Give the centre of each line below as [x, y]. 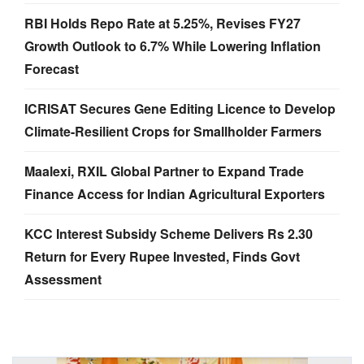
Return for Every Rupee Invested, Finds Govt [162, 256]
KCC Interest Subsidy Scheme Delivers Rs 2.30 [169, 233]
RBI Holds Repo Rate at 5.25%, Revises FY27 [162, 23]
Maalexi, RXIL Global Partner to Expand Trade [164, 171]
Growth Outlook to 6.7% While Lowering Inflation [173, 45]
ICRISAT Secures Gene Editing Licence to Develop [180, 108]
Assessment [63, 279]
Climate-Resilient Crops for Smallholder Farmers [173, 131]
